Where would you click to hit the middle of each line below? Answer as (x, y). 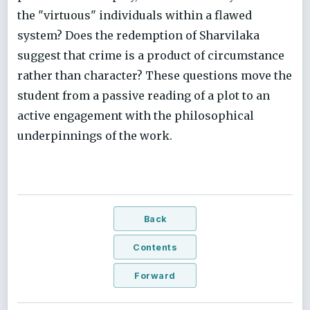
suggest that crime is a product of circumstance (151, 56)
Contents (155, 247)
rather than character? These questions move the (155, 76)
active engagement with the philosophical (136, 116)
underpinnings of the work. (95, 136)
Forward (155, 275)
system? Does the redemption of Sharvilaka (138, 36)
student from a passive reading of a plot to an (144, 96)
